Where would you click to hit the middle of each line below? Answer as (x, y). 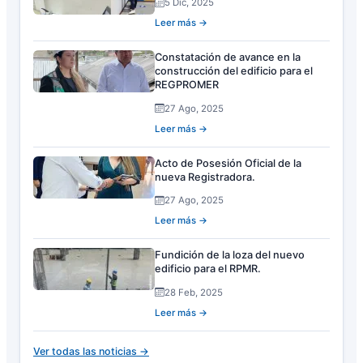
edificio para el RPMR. (208, 269)
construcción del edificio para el (234, 71)
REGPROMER (187, 85)
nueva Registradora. (205, 177)
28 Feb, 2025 (194, 292)
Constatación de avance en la (228, 58)
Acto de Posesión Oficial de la (228, 163)
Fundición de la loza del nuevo (230, 255)
